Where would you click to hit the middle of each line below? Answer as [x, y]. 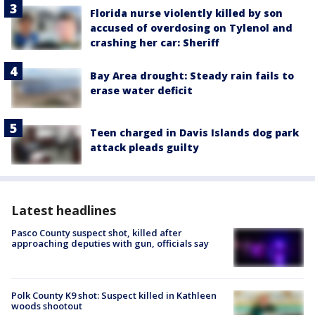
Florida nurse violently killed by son [186, 13]
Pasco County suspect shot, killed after [97, 232]
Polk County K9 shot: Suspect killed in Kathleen [114, 296]
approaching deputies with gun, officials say [110, 243]
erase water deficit [141, 91]
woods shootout [47, 306]
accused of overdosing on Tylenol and [191, 28]
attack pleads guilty [144, 147]
